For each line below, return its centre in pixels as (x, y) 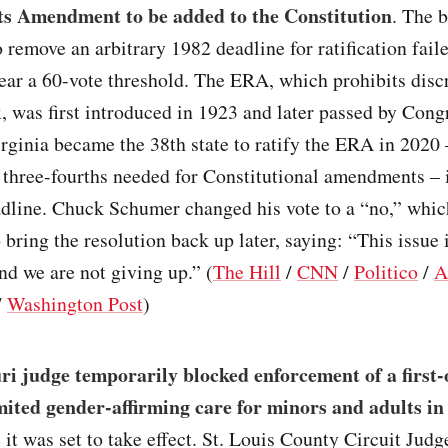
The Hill (247, 271)
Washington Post (75, 303)
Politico (386, 271)
